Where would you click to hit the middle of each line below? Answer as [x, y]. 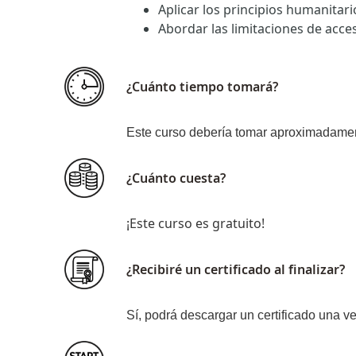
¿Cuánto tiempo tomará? [202, 87]
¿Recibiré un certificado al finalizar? [236, 269]
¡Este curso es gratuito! [195, 223]
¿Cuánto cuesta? [176, 178]
